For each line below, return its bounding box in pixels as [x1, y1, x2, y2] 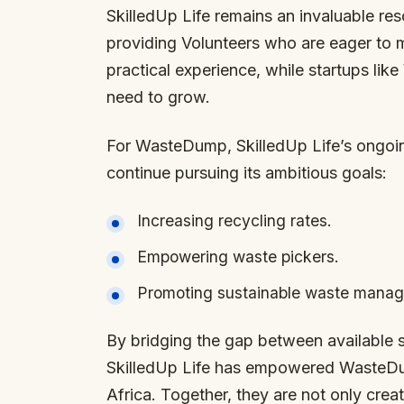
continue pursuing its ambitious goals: [106, 163, 387, 182]
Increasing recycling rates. [137, 211, 332, 230]
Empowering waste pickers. [137, 247, 339, 266]
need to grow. [106, 87, 210, 106]
